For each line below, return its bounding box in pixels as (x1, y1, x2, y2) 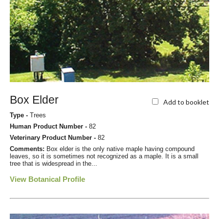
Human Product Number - (10, 123, 89, 131)
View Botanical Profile (10, 175, 85, 184)
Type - (10, 111, 30, 119)
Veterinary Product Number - (10, 134, 98, 142)
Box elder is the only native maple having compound (46, 145, 195, 153)
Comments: (10, 145, 46, 153)
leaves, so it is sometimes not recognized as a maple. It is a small (10, 153, 198, 160)
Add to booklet (163, 97, 209, 106)
